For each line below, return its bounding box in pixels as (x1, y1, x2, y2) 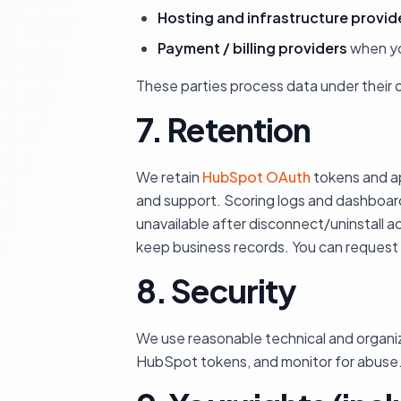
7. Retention (136, 109, 311, 149)
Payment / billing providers (158, 38, 347, 57)
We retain (136, 167, 202, 186)
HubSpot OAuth (202, 167, 311, 186)
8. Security (136, 270, 297, 311)
